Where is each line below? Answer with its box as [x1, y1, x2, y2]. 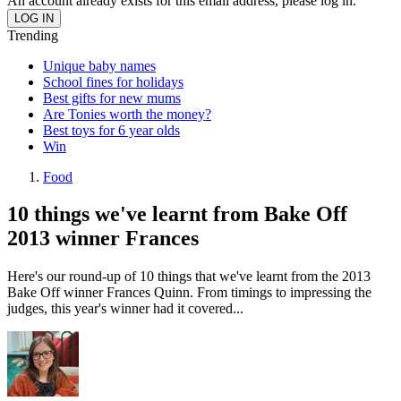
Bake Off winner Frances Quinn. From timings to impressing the [7, 285, 371, 301]
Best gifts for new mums [43, 90, 181, 106]
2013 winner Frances [7, 226, 199, 251]
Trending [7, 27, 58, 43]
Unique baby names [43, 57, 156, 73]
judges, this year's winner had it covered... [7, 301, 243, 317]
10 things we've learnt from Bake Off [7, 202, 347, 226]
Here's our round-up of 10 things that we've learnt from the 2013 [7, 269, 371, 285]
